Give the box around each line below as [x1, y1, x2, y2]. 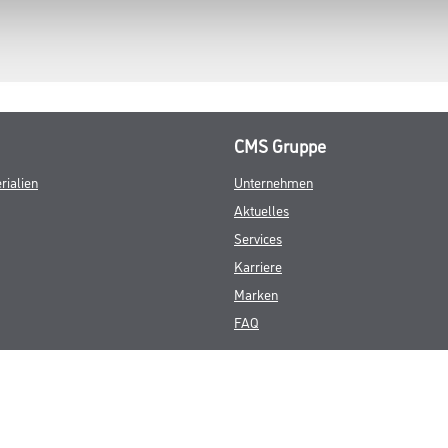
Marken [234, 283, 278, 303]
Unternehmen [234, 171, 313, 191]
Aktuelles [234, 199, 289, 219]
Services [234, 227, 282, 247]
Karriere [234, 255, 282, 275]
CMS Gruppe [234, 132, 326, 157]
